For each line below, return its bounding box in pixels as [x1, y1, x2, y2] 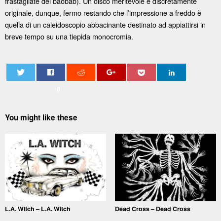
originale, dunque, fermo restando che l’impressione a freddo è [5, 7, 201, 18]
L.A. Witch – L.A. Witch [5, 204, 71, 213]
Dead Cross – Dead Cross [114, 204, 190, 213]
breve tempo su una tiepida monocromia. [5, 31, 133, 41]
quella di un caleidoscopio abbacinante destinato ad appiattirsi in [5, 19, 206, 30]
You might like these [5, 111, 77, 123]
